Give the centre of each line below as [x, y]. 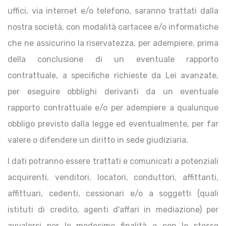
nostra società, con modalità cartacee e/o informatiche [113, 27]
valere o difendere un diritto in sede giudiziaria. [98, 140]
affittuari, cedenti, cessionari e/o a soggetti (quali [113, 193]
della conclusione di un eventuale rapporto [113, 59]
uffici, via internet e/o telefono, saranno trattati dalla [113, 11]
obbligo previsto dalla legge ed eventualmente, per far [113, 124]
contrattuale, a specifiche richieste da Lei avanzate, [113, 75]
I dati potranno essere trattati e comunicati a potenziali [113, 161]
